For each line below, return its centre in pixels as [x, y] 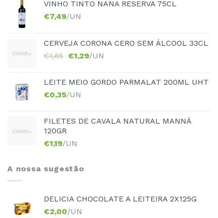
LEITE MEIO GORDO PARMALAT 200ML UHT [126, 82]
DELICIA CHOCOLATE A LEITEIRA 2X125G [120, 199]
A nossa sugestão [46, 169]
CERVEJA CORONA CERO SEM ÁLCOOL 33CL [126, 43]
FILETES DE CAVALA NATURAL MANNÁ [118, 121]
